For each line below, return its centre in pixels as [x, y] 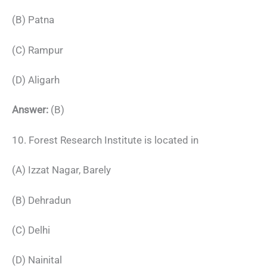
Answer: [30, 110]
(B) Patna [33, 20]
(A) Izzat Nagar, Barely [61, 170]
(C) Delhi [31, 230]
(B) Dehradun [41, 200]
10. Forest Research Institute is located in [105, 140]
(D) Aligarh [36, 80]
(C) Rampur [38, 50]
